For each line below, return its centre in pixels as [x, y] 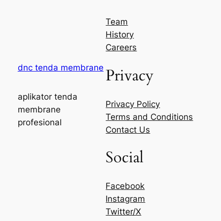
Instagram [126, 199]
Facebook [125, 186]
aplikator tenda [47, 97]
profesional [39, 123]
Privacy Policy [133, 104]
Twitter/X [124, 212]
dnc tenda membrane [60, 67]
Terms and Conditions [149, 117]
